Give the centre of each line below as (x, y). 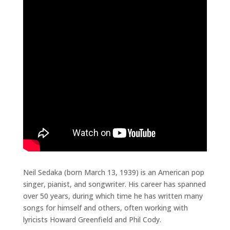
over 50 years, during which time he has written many (113, 196)
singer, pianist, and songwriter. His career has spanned (114, 184)
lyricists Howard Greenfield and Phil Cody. (92, 219)
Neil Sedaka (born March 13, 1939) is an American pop (113, 172)
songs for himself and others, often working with (105, 208)
